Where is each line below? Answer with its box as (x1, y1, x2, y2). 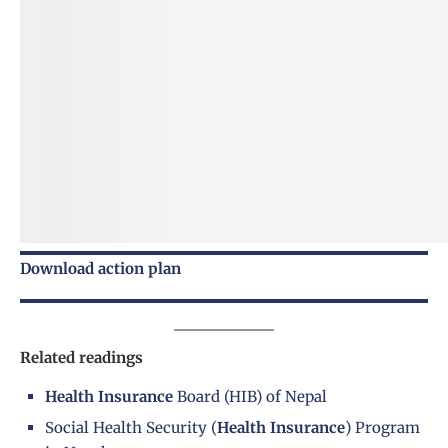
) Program (345, 417, 420, 437)
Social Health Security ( (45, 417, 217, 437)
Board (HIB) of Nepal (173, 386, 331, 406)
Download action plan (20, 258, 181, 278)
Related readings (20, 347, 143, 367)
